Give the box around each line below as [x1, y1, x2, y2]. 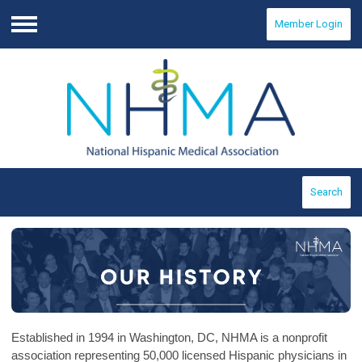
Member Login [275, 18, 343, 30]
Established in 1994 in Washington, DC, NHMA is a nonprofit [11, 330, 327, 345]
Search [310, 186, 343, 199]
